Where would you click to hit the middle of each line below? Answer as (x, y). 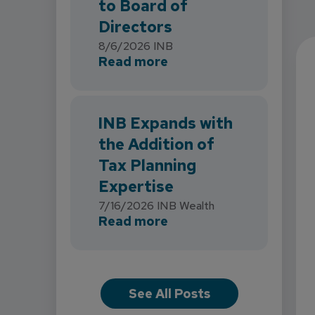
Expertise (136, 187)
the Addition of (156, 144)
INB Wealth (186, 206)
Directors (135, 27)
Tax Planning (147, 166)
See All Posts (169, 294)
